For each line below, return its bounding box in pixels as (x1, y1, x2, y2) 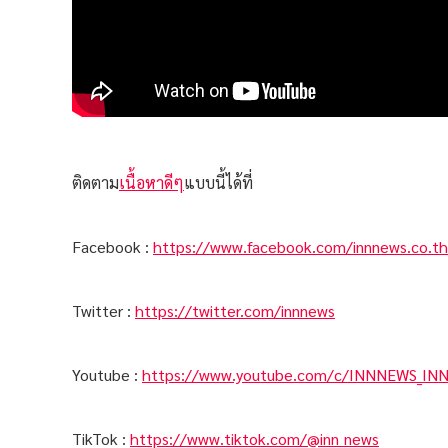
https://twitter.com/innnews (135, 300, 335, 321)
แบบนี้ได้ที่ (184, 172, 253, 193)
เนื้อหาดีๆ (119, 172, 184, 193)
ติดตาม (72, 172, 119, 193)
